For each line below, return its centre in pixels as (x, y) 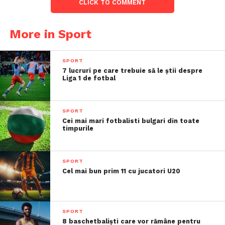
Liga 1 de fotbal (89, 78)
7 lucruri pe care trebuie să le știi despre (133, 70)
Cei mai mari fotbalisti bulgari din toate (131, 121)
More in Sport (50, 34)
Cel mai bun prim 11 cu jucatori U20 (122, 171)
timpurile (78, 128)
